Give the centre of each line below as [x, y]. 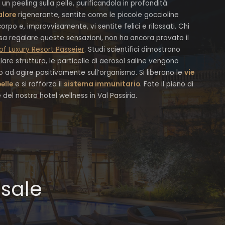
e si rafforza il [38, 84]
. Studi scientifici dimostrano [132, 49]
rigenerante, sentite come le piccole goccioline [97, 15]
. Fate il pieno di [167, 84]
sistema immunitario [102, 84]
